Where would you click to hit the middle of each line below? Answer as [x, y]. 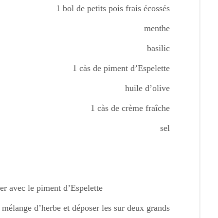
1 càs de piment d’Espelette [121, 68]
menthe [157, 28]
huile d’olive [147, 88]
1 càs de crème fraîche [130, 108]
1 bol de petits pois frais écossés [113, 8]
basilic [158, 48]
